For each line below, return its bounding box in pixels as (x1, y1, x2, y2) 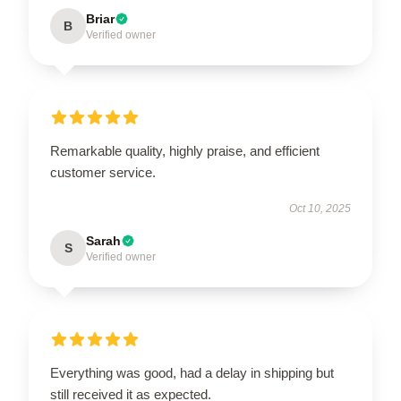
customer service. (50, 165, 156, 180)
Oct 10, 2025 (289, 202, 351, 215)
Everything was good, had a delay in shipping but (50, 365, 334, 380)
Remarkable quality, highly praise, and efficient (50, 143, 320, 158)
